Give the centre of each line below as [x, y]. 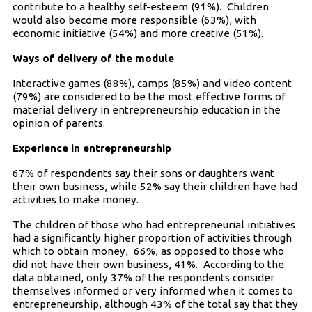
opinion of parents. [58, 123]
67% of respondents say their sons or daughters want [143, 173]
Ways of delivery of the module [93, 58]
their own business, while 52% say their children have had [155, 187]
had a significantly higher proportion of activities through [152, 238]
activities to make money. [75, 200]
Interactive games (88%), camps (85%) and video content [152, 84]
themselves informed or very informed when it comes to [153, 291]
